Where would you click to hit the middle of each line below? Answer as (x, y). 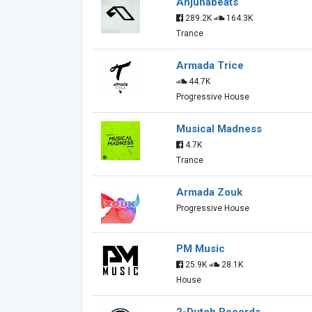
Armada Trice (210, 65)
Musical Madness (219, 129)
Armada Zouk (209, 192)
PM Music (201, 249)
